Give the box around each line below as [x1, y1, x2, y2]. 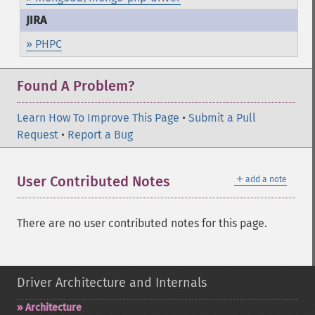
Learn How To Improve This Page [17, 111, 179, 124]
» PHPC [25, 37, 62, 51]
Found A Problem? [17, 77, 134, 94]
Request [17, 128, 58, 141]
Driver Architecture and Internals [17, 275, 207, 290]
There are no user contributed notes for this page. [17, 217, 267, 230]
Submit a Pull [188, 111, 256, 124]
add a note [245, 174, 287, 184]
